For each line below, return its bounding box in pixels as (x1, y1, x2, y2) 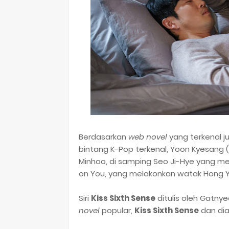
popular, (100, 205, 134, 216)
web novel (128, 131, 167, 143)
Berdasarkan (79, 131, 128, 143)
